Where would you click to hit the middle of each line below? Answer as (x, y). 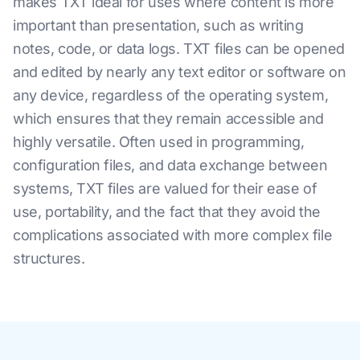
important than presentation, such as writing (158, 25)
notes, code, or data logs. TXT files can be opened (179, 49)
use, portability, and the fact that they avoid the (167, 212)
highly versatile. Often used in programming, (159, 142)
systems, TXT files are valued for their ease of (165, 188)
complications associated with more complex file (173, 235)
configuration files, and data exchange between (170, 165)
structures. (49, 258)
